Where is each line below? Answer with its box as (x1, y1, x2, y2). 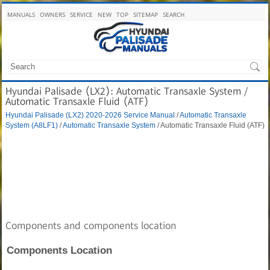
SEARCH (163, 10, 184, 19)
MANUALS (7, 10, 35, 19)
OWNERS (40, 10, 65, 19)
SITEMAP (133, 10, 158, 19)
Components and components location (5, 219, 176, 232)
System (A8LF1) (5, 121, 58, 130)
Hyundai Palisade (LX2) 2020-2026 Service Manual (5, 111, 175, 119)
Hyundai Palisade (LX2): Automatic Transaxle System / (5, 84, 248, 98)
